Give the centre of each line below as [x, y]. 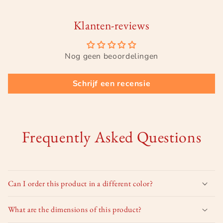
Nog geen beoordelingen [111, 56]
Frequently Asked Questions [111, 136]
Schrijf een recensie [111, 83]
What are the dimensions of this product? [75, 210]
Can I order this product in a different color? [80, 183]
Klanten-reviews [111, 25]
